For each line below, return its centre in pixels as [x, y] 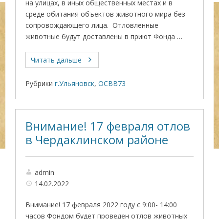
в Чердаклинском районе [97, 140]
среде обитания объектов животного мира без [106, 14]
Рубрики [39, 83]
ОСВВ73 [112, 83]
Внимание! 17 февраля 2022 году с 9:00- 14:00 [101, 205]
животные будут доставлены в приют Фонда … [104, 36]
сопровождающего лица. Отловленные [92, 25]
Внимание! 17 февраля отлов [108, 126]
